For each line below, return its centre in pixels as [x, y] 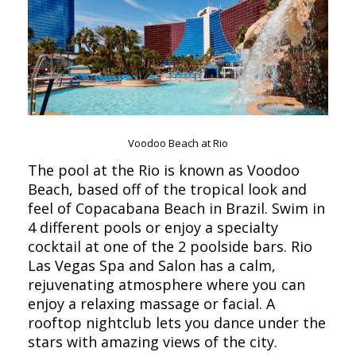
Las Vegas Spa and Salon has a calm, [152, 266]
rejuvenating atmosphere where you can [166, 285]
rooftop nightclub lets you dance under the [177, 323]
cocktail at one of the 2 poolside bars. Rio [170, 247]
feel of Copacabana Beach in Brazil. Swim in [176, 209]
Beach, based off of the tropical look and [167, 190]
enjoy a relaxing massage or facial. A [151, 304]
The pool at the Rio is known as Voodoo [164, 170]
